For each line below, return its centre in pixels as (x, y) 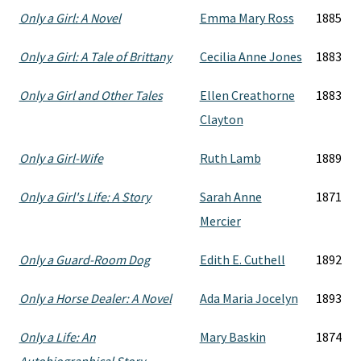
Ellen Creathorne (247, 95)
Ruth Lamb (230, 158)
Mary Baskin (232, 337)
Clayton (221, 119)
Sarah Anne (230, 197)
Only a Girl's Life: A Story (85, 197)
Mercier (220, 221)
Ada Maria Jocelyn (249, 298)
